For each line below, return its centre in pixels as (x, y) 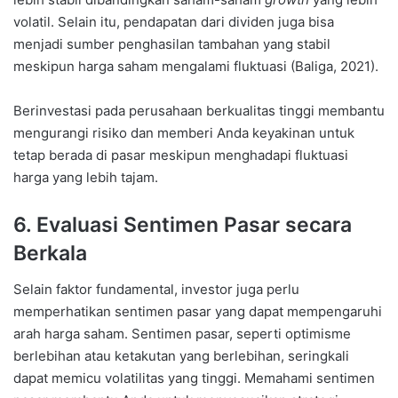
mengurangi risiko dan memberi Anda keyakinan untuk (184, 133)
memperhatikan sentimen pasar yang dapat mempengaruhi (198, 311)
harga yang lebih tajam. (86, 178)
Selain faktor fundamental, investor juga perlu (156, 289)
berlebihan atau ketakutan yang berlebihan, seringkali (181, 355)
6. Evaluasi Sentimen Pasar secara (183, 225)
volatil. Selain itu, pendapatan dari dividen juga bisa (174, 22)
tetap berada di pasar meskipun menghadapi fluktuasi (181, 155)
